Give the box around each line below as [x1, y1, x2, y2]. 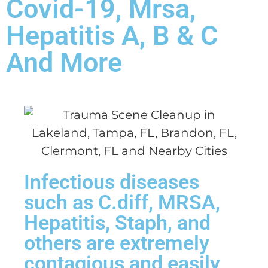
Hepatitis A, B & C [6, 19, 218, 51]
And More [6, 46, 122, 78]
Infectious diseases [24, 169, 199, 194]
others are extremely [24, 230, 209, 255]
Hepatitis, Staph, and [24, 210, 211, 234]
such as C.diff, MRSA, [24, 190, 220, 214]
